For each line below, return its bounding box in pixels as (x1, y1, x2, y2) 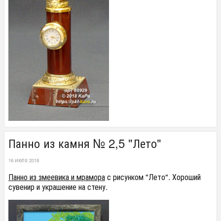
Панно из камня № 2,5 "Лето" (8, 134, 161, 151)
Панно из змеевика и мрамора (8, 171, 105, 183)
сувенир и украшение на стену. (8, 181, 108, 193)
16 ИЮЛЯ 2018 (8, 156, 39, 164)
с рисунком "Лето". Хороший (105, 171, 201, 183)
